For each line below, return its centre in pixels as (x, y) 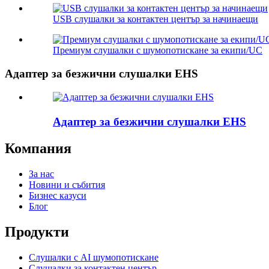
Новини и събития (67, 184)
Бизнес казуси (58, 195)
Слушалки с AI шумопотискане (94, 257)
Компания (38, 148)
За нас (41, 174)
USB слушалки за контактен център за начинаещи (156, 19)
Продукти (37, 231)
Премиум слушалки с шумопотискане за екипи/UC (158, 50)
